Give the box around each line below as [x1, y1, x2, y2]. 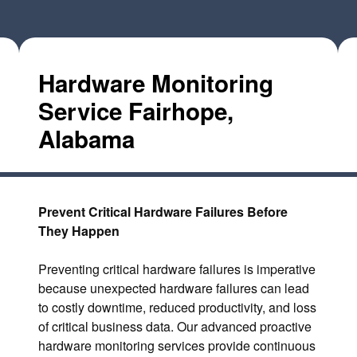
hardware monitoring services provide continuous [38, 336, 316, 355]
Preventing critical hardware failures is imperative [38, 260, 316, 279]
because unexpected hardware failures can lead [38, 279, 309, 298]
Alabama [38, 121, 135, 155]
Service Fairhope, [38, 93, 233, 127]
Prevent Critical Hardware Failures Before [38, 202, 288, 222]
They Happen [38, 222, 120, 241]
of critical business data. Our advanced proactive [38, 317, 312, 336]
